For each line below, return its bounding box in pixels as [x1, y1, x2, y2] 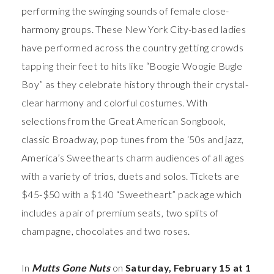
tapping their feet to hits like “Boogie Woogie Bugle [21, 59, 243, 72]
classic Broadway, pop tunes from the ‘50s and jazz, [21, 133, 244, 145]
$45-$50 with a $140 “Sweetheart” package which [21, 188, 242, 200]
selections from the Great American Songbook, [21, 114, 226, 127]
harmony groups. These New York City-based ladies [21, 23, 246, 35]
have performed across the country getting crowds [21, 41, 244, 53]
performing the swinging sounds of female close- [21, 4, 229, 17]
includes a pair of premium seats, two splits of [21, 206, 219, 218]
